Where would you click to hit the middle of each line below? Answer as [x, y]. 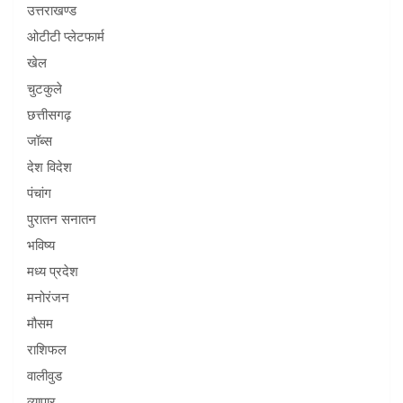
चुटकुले [45, 90]
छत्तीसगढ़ [49, 116]
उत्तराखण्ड [52, 11]
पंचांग [39, 194]
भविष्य [41, 246]
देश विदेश [49, 168]
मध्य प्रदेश [53, 272]
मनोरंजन [48, 298]
